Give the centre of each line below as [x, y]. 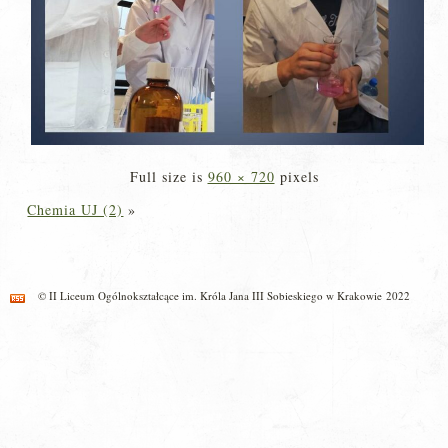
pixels [296, 176]
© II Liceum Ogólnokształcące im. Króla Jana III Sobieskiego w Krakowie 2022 [224, 295]
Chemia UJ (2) [75, 209]
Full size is [168, 176]
